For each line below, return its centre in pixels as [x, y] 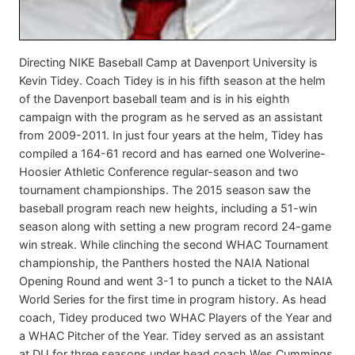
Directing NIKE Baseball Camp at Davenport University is [168, 62]
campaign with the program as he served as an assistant [171, 116]
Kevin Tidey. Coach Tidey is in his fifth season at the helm [172, 80]
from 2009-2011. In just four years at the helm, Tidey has [171, 135]
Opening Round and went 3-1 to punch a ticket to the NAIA [176, 281]
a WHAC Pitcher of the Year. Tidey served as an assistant [172, 335]
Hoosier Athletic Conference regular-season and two [159, 171]
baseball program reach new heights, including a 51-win [168, 208]
